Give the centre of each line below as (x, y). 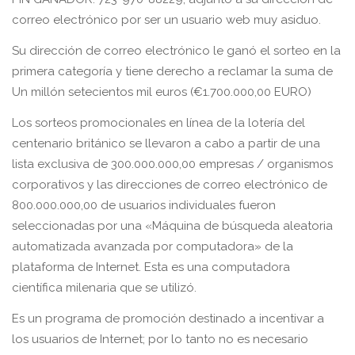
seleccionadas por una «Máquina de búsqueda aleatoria (172, 226)
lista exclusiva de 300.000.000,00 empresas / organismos (172, 164)
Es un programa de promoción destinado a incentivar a (168, 319)
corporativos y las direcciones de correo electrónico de (170, 185)
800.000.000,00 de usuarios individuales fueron (144, 205)
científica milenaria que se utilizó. (104, 288)
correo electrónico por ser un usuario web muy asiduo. (166, 20)
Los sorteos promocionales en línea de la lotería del (158, 123)
